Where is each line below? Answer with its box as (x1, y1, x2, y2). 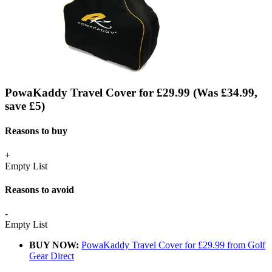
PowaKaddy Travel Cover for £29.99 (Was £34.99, (5, 86, 257, 100)
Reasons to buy (5, 126, 67, 137)
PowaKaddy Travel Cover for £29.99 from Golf (81, 240, 265, 251)
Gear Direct (29, 251, 74, 262)
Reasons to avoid (5, 184, 74, 195)
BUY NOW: (29, 240, 79, 251)
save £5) (5, 100, 45, 113)
